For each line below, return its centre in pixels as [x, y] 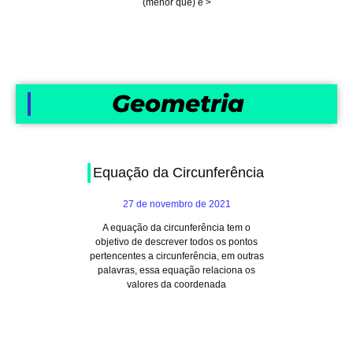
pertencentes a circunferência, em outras [176, 256]
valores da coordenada [176, 284]
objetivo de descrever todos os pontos [176, 242]
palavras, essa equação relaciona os [176, 270]
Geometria [178, 104]
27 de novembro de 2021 [176, 204]
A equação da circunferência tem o [176, 228]
